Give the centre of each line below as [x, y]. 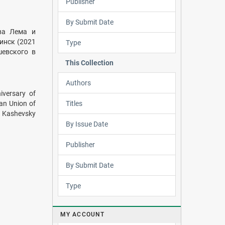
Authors [78, 83]
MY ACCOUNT [82, 215]
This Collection [89, 63]
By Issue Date [87, 124]
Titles [74, 103]
